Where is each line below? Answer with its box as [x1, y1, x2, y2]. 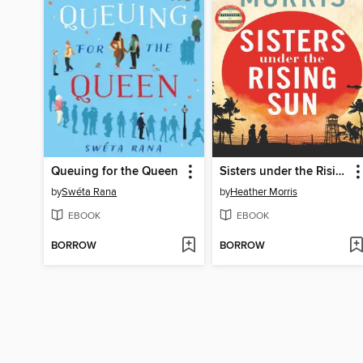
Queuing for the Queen [51, 164, 179, 180]
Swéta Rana [62, 186, 117, 199]
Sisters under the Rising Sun [335, 164, 344, 180]
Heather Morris [229, 186, 297, 199]
